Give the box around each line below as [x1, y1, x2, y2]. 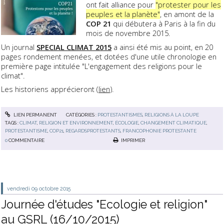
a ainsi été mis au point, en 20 [111, 41, 213, 52]
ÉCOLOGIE [115, 120, 139, 126]
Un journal [1, 41, 36, 52]
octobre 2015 [39, 185, 71, 191]
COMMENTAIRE [8, 137, 45, 143]
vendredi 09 [7, 185, 38, 191]
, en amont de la [160, 9, 214, 19]
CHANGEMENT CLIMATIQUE [140, 120, 207, 126]
